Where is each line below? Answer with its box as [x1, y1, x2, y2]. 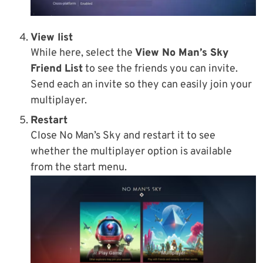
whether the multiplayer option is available [31, 144, 232, 159]
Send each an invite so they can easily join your [31, 77, 252, 92]
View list [31, 31, 73, 45]
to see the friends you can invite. [83, 62, 238, 76]
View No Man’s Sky [135, 46, 228, 60]
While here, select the [31, 46, 135, 60]
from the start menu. [31, 160, 127, 174]
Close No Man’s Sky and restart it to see [31, 129, 215, 143]
